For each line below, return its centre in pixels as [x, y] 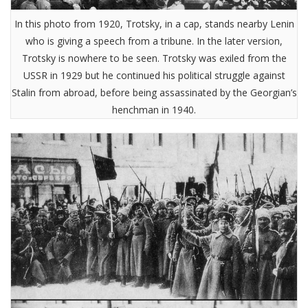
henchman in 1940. [154, 110]
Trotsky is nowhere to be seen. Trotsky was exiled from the [154, 58]
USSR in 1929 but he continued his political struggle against [154, 76]
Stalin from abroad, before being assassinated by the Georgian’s [154, 93]
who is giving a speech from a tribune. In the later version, [154, 41]
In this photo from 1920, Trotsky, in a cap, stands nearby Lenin [154, 24]
